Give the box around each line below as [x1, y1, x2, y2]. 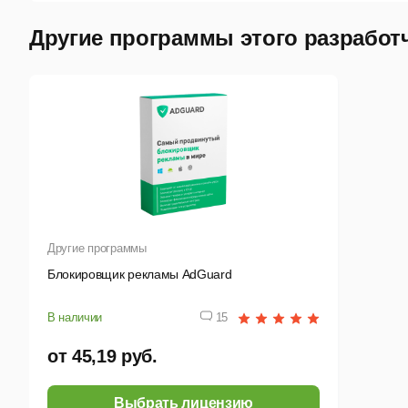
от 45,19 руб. [47, 346, 158, 367]
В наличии [47, 311, 103, 325]
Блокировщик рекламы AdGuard [47, 267, 232, 282]
